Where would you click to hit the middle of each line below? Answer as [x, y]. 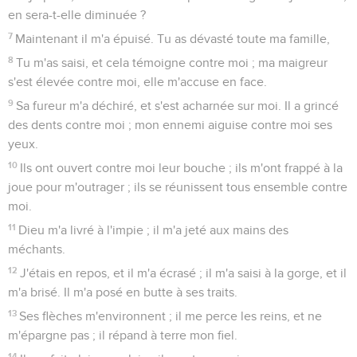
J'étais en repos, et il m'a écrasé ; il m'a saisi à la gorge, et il [184, 273]
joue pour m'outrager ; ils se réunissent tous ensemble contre [178, 187]
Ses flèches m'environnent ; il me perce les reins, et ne [171, 316]
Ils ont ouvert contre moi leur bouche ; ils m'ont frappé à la [182, 168]
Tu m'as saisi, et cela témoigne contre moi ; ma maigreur [172, 63]
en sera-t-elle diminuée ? [77, 15]
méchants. [37, 249]
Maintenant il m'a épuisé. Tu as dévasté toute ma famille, [173, 39]
